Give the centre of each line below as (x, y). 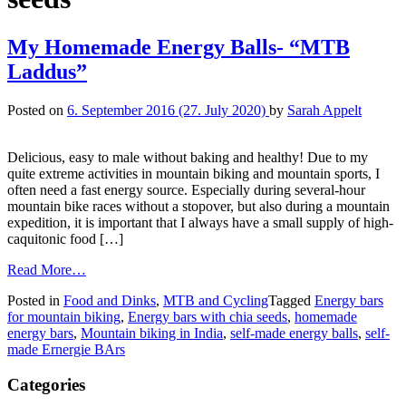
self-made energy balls (294, 333)
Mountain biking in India (152, 333)
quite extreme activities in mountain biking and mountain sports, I (193, 173)
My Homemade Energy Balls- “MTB (179, 47)
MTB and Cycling (216, 300)
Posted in (35, 300)
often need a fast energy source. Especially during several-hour (186, 189)
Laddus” (47, 71)
